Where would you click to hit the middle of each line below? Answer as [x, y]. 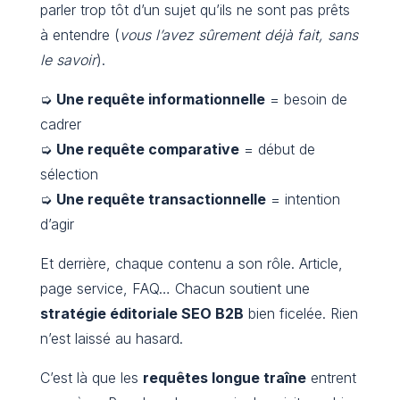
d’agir [57, 225]
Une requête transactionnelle [161, 200]
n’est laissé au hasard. [111, 339]
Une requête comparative [147, 150]
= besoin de [306, 100]
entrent [331, 378]
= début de [277, 150]
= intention [303, 200]
